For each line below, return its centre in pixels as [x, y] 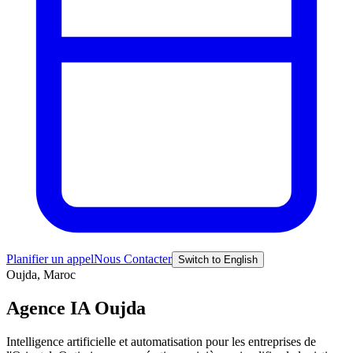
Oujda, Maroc [41, 275]
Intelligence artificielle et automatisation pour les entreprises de [161, 341]
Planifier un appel [50, 259]
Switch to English [218, 260]
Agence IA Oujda [76, 308]
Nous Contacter [133, 259]
